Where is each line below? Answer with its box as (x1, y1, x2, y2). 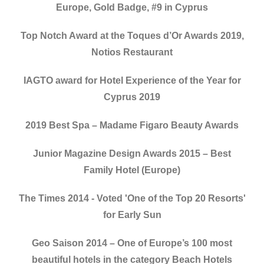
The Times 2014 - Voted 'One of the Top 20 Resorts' (18, 193, 246, 204)
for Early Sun (103, 210, 161, 220)
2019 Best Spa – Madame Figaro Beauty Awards (25, 120, 239, 131)
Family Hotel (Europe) (84, 165, 180, 176)
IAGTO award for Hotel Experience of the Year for (23, 75, 241, 86)
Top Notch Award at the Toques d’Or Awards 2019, (20, 31, 244, 41)
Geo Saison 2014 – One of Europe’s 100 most (32, 238, 232, 249)
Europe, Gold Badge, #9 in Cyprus (56, 2, 208, 13)
